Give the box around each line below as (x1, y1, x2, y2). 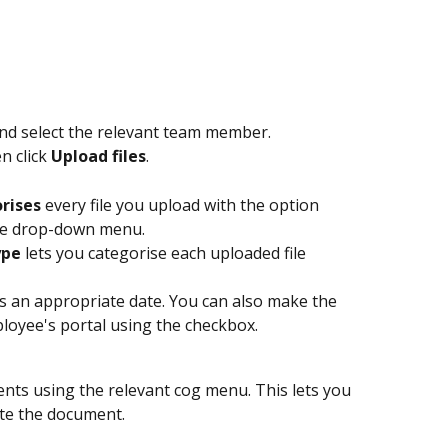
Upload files (51, 145, 146, 168)
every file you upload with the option (41, 194, 323, 217)
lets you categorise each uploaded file (21, 242, 310, 265)
